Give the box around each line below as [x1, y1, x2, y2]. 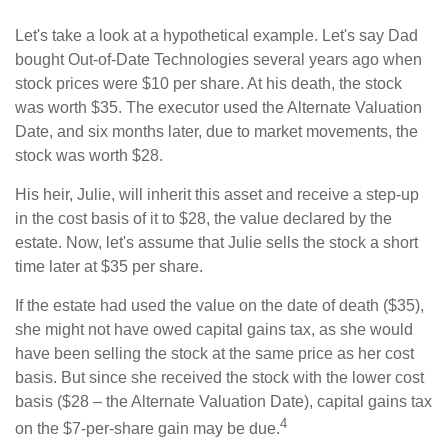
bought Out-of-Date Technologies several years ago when [15, 50, 422, 68]
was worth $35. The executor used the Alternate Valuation [15, 98, 422, 116]
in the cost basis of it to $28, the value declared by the [15, 209, 392, 227]
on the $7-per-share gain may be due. [15, 419, 280, 437]
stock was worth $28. [15, 146, 163, 164]
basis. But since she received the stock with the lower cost [15, 368, 424, 386]
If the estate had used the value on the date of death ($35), [15, 296, 424, 314]
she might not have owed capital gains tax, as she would [15, 320, 413, 338]
